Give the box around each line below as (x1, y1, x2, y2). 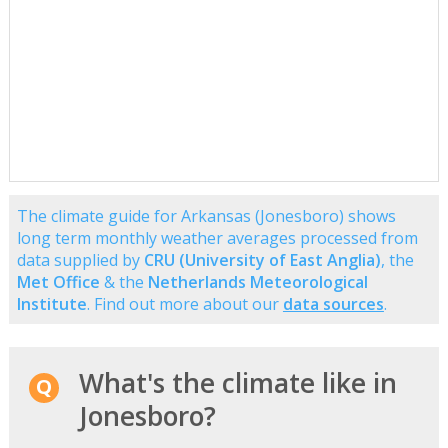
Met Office (16, 270, 100, 293)
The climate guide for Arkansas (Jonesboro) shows (16, 204, 396, 227)
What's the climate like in (78, 364, 397, 401)
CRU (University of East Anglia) (143, 248, 381, 271)
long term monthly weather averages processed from (16, 226, 418, 249)
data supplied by (16, 248, 144, 271)
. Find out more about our (86, 292, 283, 315)
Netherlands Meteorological (147, 270, 368, 293)
